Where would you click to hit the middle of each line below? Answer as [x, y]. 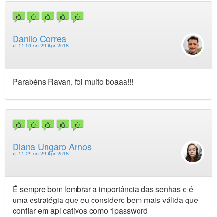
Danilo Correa [39, 39]
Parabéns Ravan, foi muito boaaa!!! [73, 81]
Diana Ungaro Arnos [52, 146]
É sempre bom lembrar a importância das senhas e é [103, 189]
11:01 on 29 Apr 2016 [44, 46]
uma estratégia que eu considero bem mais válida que [105, 200]
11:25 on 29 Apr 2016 [44, 153]
